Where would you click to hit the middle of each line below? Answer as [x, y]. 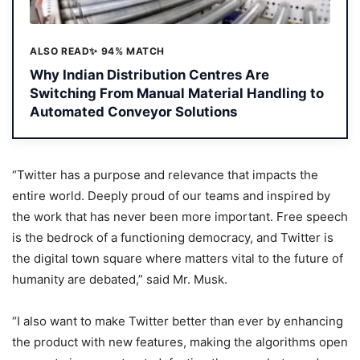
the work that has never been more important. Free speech [180, 217]
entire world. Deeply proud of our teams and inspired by [171, 196]
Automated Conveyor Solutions [133, 112]
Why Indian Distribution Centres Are [149, 75]
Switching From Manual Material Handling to [177, 94]
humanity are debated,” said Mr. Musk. [120, 280]
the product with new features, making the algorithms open [180, 342]
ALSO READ [60, 51]
